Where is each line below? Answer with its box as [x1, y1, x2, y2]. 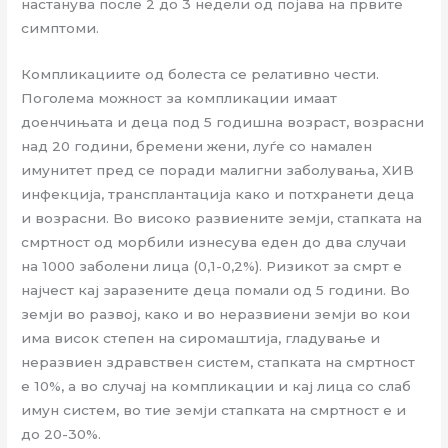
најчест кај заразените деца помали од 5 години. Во [21, 282, 411, 299]
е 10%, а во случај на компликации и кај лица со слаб [21, 378, 412, 395]
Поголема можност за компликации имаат [21, 90, 338, 107]
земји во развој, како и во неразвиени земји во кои [21, 306, 411, 323]
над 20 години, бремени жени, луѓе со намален [21, 138, 373, 155]
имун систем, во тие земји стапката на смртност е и [21, 402, 407, 419]
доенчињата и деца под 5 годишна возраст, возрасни [21, 114, 425, 131]
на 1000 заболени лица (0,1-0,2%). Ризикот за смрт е [21, 258, 403, 275]
